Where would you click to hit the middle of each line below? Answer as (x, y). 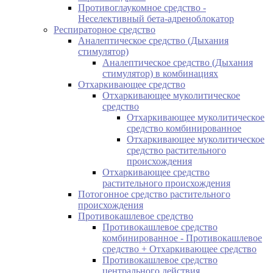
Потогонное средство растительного (154, 194)
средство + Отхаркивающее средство (179, 249)
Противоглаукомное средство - (142, 7)
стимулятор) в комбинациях (160, 73)
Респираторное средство (105, 29)
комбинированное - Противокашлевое (182, 238)
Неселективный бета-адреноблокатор (156, 18)
